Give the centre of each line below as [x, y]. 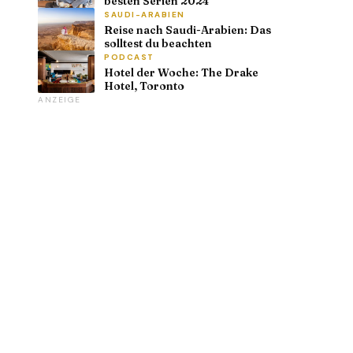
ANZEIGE [59, 99]
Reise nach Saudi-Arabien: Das [188, 30]
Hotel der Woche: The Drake [181, 72]
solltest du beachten [158, 43]
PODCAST [129, 57]
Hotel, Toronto [144, 85]
